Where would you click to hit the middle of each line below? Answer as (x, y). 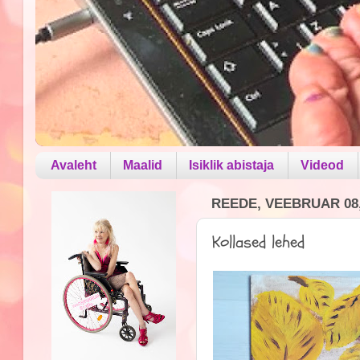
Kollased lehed (259, 242)
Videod (323, 165)
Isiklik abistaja (232, 165)
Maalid (143, 165)
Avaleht (74, 165)
